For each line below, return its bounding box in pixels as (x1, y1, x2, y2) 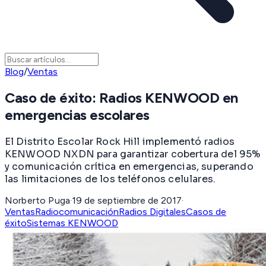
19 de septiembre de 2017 (72, 194, 182, 206)
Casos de (186, 205, 226, 217)
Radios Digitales (119, 205, 186, 217)
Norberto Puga (5, 194, 71, 206)
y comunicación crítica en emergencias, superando (5, 160, 254, 173)
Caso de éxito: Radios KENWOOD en (5, 89, 238, 107)
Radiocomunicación (35, 205, 119, 217)
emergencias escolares (5, 106, 150, 124)
